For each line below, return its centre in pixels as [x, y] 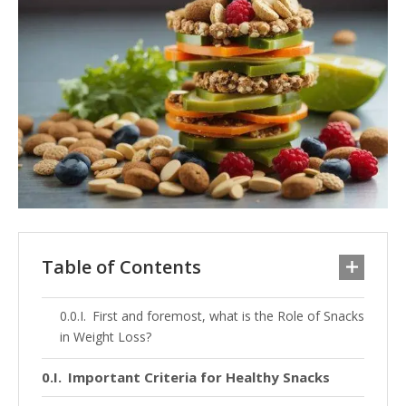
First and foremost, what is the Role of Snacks [228, 315]
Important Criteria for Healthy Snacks [199, 377]
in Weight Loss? [106, 336]
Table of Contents [121, 266]
